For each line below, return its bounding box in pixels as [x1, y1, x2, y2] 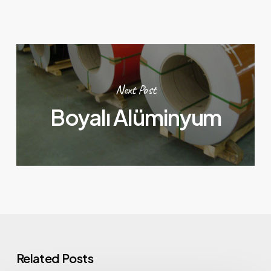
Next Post [116, 81, 156, 99]
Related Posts [16, 250, 94, 266]
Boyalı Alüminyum [50, 103, 222, 131]
